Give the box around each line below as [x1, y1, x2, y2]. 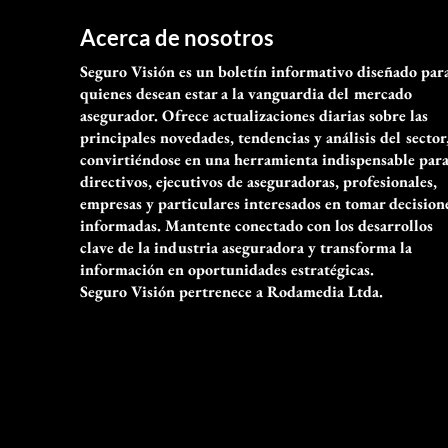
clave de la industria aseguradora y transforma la [80, 237, 412, 259]
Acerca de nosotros [80, 24, 274, 52]
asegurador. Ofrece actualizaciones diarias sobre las [80, 105, 428, 127]
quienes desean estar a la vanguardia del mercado [80, 83, 412, 105]
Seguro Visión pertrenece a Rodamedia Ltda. [80, 281, 383, 303]
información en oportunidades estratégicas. [80, 259, 374, 281]
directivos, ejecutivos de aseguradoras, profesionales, [80, 171, 437, 193]
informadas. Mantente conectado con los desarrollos [80, 215, 433, 237]
